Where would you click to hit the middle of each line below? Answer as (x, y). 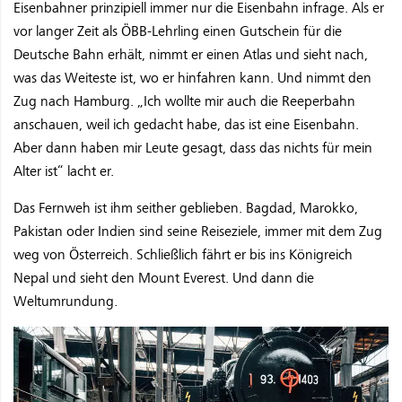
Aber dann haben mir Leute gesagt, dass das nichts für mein (193, 148)
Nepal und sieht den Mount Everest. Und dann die (164, 278)
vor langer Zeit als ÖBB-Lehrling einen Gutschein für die (178, 31)
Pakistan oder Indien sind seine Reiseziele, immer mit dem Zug (198, 231)
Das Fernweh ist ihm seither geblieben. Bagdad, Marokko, (186, 208)
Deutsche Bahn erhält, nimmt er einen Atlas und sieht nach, (191, 54)
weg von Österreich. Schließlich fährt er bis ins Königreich (183, 254)
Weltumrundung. (66, 301)
